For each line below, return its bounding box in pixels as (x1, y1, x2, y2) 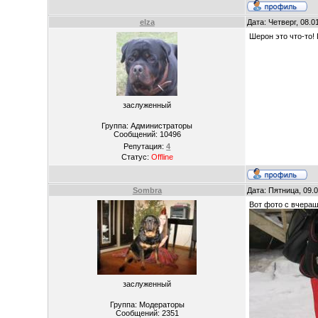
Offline (150, 153, 173, 161)
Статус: (121, 153, 151, 161)
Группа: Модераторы (109, 300, 185, 309)
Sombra (132, 186, 162, 194)
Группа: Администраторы (102, 121, 193, 130)
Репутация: (124, 142, 167, 150)
